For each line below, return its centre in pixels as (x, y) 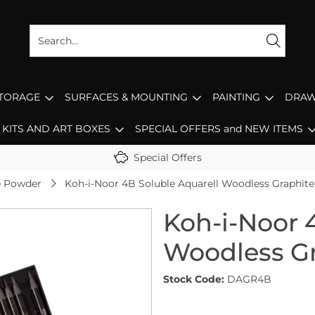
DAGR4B (249, 279)
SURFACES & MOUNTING (126, 97)
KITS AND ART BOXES (56, 129)
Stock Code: (194, 279)
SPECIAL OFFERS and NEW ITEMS (219, 129)
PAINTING (236, 97)
